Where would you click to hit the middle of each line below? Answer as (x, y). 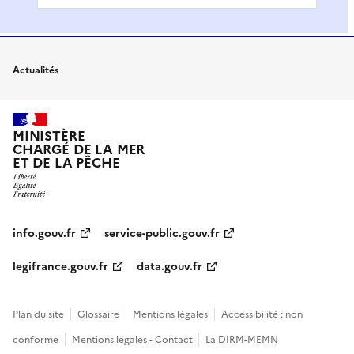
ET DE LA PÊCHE (66, 164)
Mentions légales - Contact (134, 340)
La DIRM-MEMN (242, 340)
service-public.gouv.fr (162, 234)
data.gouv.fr (169, 267)
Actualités (36, 70)
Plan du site (38, 315)
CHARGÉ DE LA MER (79, 150)
